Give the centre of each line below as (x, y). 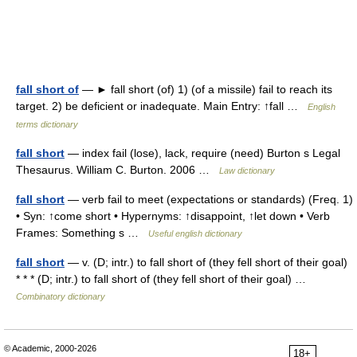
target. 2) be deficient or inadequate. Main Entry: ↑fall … (162, 106)
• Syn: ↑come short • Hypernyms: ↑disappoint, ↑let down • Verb (173, 216)
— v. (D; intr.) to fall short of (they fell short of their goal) (206, 262)
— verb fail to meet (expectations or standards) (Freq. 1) (209, 199)
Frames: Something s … (82, 233)
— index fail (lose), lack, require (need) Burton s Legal (202, 153)
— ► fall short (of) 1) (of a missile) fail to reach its (206, 89)
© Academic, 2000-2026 (50, 348)
